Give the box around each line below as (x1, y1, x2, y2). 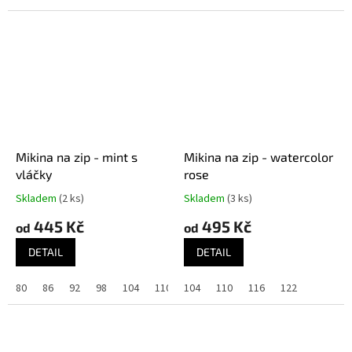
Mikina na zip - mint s (16, 148, 137, 164)
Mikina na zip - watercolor (184, 148, 333, 164)
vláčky (16, 166, 52, 181)
